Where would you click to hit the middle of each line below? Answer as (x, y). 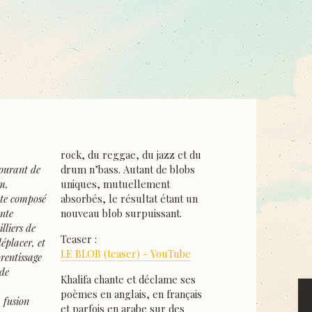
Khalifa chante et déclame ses (128, 280)
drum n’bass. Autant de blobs (127, 170)
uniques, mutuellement (115, 184)
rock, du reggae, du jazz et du (131, 155)
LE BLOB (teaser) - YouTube (125, 254)
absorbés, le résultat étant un (129, 199)
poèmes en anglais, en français (131, 294)
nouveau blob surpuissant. (121, 213)
